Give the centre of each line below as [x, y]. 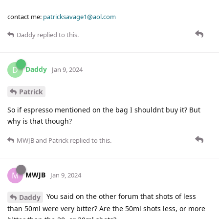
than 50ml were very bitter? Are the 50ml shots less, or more [106, 208]
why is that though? [40, 121]
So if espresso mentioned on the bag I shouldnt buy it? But [104, 109]
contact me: [25, 17]
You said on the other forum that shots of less [120, 196]
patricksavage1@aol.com [79, 17]
